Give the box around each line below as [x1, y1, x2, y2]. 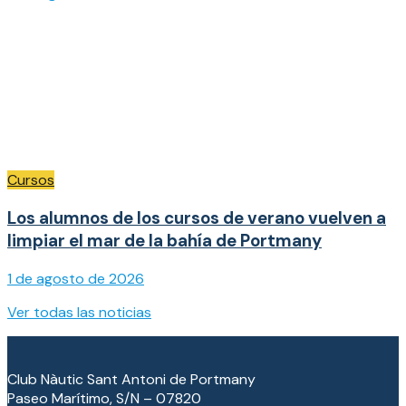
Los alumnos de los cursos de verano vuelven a [7, 207, 386, 230]
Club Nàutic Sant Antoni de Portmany [7, 369, 256, 389]
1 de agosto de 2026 [7, 268, 144, 288]
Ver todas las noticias [7, 302, 151, 322]
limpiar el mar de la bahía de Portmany [7, 229, 322, 253]
